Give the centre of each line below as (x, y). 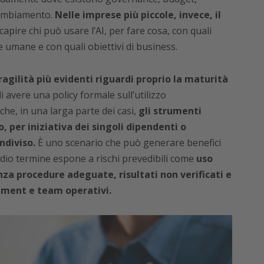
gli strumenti (170, 111)
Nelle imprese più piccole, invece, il (138, 15)
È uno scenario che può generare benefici (128, 143)
